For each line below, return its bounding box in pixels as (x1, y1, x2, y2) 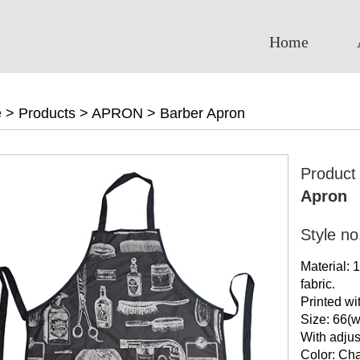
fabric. (301, 277, 335, 291)
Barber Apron (160, 105, 245, 121)
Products (18, 105, 76, 121)
